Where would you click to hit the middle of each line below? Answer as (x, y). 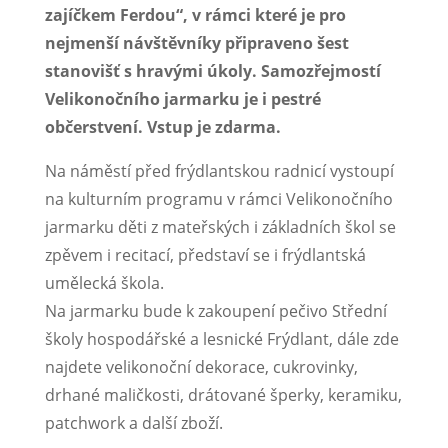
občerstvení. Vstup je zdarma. (164, 127)
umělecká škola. (106, 283)
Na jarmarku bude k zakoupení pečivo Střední (215, 311)
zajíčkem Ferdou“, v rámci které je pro (195, 15)
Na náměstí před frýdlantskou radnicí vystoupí (219, 171)
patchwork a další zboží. (135, 423)
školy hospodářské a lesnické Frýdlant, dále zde (221, 339)
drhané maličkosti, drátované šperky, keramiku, (223, 395)
